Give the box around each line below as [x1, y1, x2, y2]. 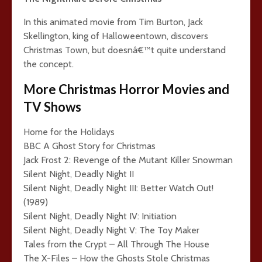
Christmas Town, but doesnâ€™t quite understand [23, 44, 226, 56]
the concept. [23, 58, 74, 70]
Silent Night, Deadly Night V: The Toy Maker [23, 225, 199, 236]
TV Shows [23, 99, 81, 115]
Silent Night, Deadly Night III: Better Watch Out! [23, 182, 213, 194]
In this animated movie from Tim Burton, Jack [23, 16, 203, 27]
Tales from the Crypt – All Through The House [23, 239, 209, 250]
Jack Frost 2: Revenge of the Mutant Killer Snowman [23, 154, 233, 166]
